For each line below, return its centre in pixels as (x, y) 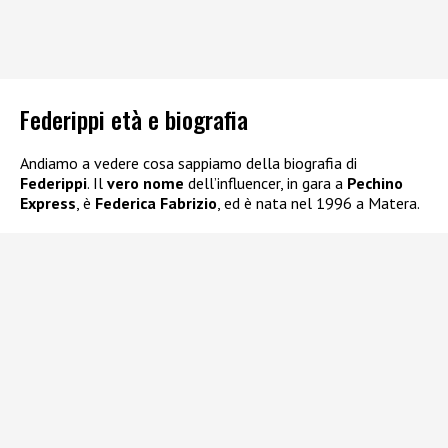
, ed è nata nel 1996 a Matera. (318, 203)
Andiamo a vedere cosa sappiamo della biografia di (188, 163)
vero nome (145, 183)
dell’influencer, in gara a (265, 183)
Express (48, 203)
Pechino (375, 183)
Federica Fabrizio (156, 203)
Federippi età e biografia (134, 119)
